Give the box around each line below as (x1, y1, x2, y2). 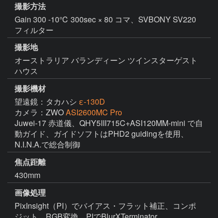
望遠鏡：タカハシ (15, 96, 79, 108)
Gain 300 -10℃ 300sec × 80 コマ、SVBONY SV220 (15, 13, 196, 25)
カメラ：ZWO (15, 107, 66, 118)
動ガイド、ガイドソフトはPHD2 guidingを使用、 (15, 128, 188, 140)
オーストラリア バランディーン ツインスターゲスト (15, 54, 198, 66)
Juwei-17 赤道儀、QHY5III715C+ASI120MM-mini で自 (15, 117, 203, 129)
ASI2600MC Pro (66, 107, 122, 118)
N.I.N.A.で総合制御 (15, 139, 80, 150)
